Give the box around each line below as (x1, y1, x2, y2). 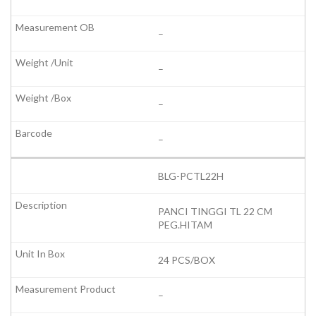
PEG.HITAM (158, 219, 212, 231)
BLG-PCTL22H (158, 170, 224, 183)
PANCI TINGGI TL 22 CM (158, 205, 272, 218)
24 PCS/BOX (158, 254, 215, 267)
